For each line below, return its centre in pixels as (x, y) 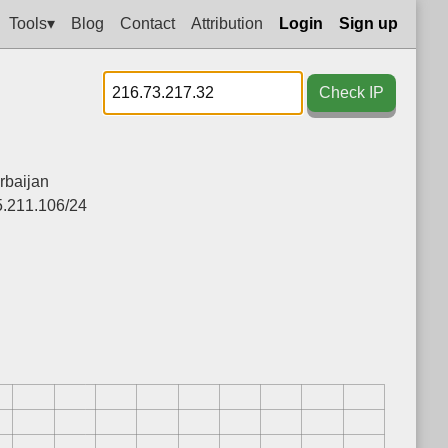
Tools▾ (32, 23)
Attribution (227, 23)
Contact (147, 23)
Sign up (368, 23)
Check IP (351, 92)
